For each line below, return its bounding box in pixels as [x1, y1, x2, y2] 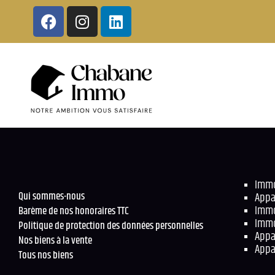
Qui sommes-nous [18, 188, 85, 204]
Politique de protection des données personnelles [18, 217, 203, 234]
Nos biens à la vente [18, 232, 92, 249]
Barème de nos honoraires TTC [18, 203, 129, 219]
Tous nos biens [18, 247, 73, 263]
